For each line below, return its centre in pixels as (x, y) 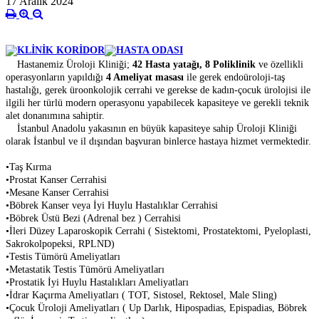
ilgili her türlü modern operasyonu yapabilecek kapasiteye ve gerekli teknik (157, 103)
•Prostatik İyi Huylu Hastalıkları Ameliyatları (99, 283)
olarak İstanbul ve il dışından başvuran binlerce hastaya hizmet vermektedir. (158, 142)
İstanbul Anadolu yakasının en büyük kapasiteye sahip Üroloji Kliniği (151, 129)
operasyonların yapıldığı (56, 78)
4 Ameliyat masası (145, 78)
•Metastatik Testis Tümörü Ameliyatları (85, 270)
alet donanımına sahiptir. (55, 116)
